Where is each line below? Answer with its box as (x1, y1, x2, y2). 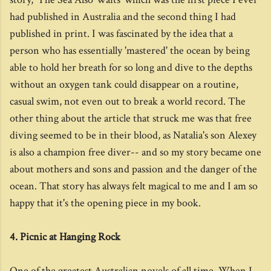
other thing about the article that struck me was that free (10, 111, 252, 125)
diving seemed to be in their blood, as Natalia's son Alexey (10, 128, 256, 142)
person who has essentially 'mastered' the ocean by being (10, 44, 250, 57)
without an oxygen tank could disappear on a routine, (10, 77, 238, 91)
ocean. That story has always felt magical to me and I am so (10, 179, 258, 193)
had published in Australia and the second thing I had (10, 10, 236, 24)
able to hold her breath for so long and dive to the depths (10, 60, 252, 74)
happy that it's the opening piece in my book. (10, 196, 201, 210)
